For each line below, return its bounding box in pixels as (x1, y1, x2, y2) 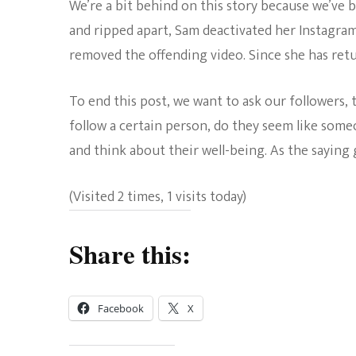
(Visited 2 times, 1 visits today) (69, 185, 246, 210)
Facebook (98, 301, 144, 316)
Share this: (69, 234, 191, 273)
